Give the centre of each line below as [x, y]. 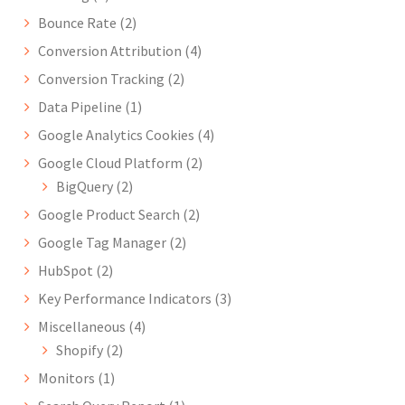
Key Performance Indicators [125, 299]
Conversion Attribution [110, 51]
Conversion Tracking [102, 79]
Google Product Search [109, 215]
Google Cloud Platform [111, 163]
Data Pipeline [80, 107]
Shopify [80, 350]
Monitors [67, 378]
